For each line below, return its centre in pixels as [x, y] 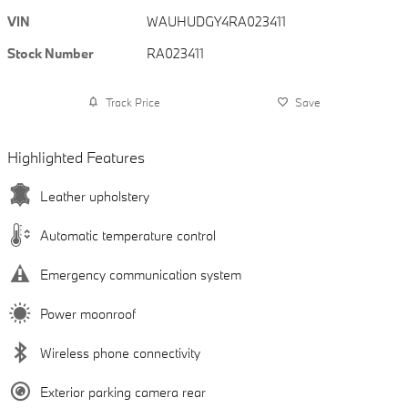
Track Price [133, 102]
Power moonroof [88, 314]
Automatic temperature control [128, 235]
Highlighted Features [76, 157]
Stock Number [51, 53]
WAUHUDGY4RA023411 [217, 21]
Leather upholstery [95, 196]
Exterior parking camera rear [123, 392]
